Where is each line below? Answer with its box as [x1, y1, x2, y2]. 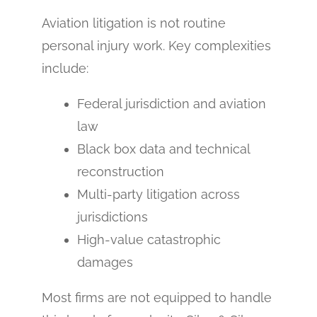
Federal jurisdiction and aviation [76, 96, 266, 111]
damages [76, 254, 133, 270]
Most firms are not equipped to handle [41, 289, 272, 305]
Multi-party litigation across [76, 186, 240, 202]
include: [41, 60, 88, 76]
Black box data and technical [76, 141, 250, 156]
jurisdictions [76, 209, 148, 224]
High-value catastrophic [76, 231, 221, 247]
